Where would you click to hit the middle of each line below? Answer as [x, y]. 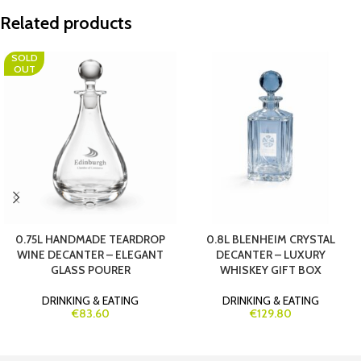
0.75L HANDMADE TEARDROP [90, 240]
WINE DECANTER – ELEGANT [90, 255]
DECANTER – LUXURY [271, 255]
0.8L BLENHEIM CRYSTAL [271, 240]
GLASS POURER [90, 270]
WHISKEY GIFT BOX [271, 270]
